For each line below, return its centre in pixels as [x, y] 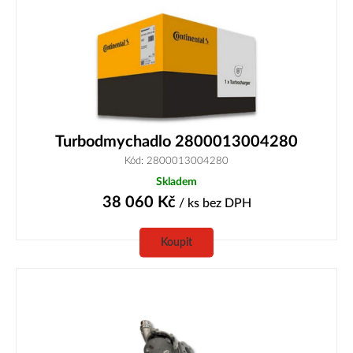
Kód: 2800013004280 [176, 160]
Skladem [176, 181]
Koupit [176, 242]
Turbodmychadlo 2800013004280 [176, 141]
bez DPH [227, 203]
